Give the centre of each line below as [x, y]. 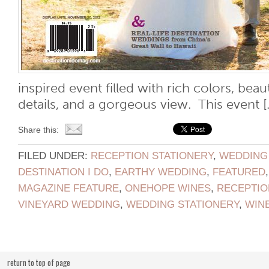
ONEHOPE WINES [168, 188]
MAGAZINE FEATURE [68, 188]
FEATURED [239, 172]
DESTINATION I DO [63, 172]
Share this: [38, 130]
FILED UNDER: [54, 156]
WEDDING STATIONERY [183, 204]
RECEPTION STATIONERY [152, 156]
